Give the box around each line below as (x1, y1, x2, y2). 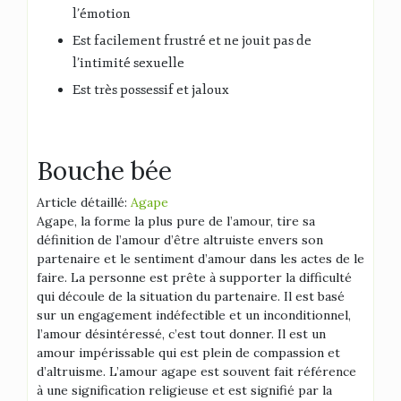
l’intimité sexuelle (73, 55, 184, 72)
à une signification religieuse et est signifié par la (37, 382, 332, 398)
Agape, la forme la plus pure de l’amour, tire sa (37, 213, 315, 229)
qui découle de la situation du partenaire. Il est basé (37, 288, 345, 304)
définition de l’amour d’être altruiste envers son (37, 232, 323, 248)
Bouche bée (37, 155, 172, 187)
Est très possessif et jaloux (73, 81, 229, 98)
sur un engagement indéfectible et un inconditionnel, (37, 307, 351, 323)
